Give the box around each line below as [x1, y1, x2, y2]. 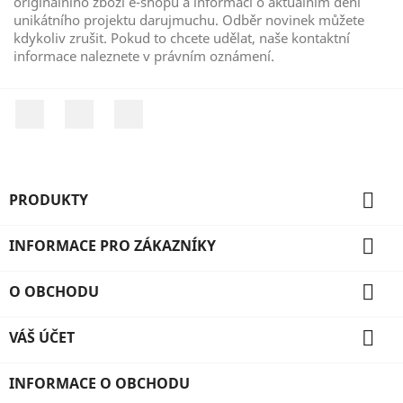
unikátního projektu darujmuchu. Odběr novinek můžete [13, 11, 364, 29]
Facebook [44, 99, 110, 119]
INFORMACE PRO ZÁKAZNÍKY [9, 235, 216, 255]
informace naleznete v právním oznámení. [13, 47, 274, 65]
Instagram [142, 99, 214, 119]
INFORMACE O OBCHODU [9, 372, 190, 393]
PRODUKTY [9, 189, 88, 210]
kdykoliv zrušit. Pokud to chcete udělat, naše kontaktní [13, 29, 350, 47]
